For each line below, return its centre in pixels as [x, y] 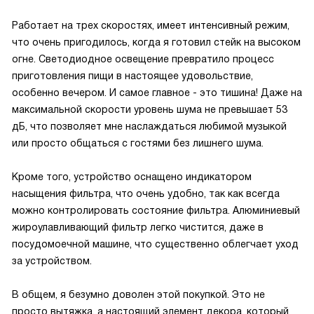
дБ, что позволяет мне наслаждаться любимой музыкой [149, 126]
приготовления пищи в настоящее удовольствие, [132, 76]
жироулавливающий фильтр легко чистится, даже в [138, 227]
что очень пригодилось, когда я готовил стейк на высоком [156, 42]
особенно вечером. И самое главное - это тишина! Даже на [157, 93]
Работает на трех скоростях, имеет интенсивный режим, [151, 25]
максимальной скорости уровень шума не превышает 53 [150, 109]
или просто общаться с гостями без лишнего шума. [138, 143]
